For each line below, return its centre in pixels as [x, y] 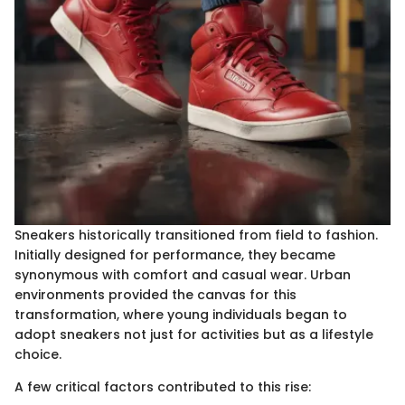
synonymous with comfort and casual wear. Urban [183, 275]
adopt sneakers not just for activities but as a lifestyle [194, 335]
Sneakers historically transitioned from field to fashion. [196, 235]
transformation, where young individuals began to [181, 315]
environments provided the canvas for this [155, 295]
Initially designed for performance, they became [175, 255]
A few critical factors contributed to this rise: [163, 387]
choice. [38, 355]
